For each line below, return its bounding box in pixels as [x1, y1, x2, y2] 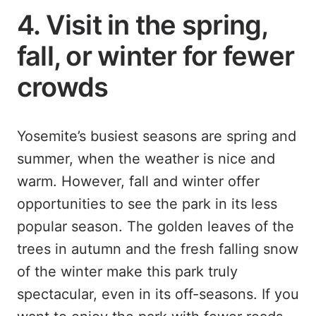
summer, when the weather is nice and [17, 150, 275, 167]
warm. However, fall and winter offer [17, 173, 260, 190]
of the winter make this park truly [17, 263, 238, 280]
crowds [17, 71, 109, 103]
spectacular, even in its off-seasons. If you [17, 286, 299, 303]
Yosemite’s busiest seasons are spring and [17, 128, 296, 145]
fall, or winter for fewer [17, 39, 294, 72]
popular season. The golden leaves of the [17, 218, 294, 235]
